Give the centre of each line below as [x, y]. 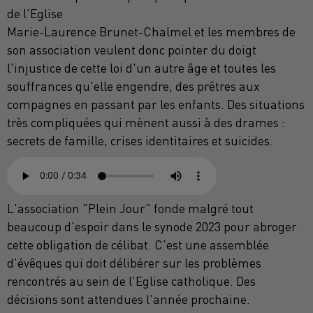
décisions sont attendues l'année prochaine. [129, 299]
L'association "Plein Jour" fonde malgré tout [130, 208]
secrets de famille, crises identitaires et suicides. [140, 140]
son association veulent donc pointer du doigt [132, 50]
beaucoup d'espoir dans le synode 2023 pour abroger [152, 226]
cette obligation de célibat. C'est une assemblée [138, 245]
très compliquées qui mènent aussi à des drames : [146, 122]
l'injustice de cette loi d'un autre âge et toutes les [141, 68]
